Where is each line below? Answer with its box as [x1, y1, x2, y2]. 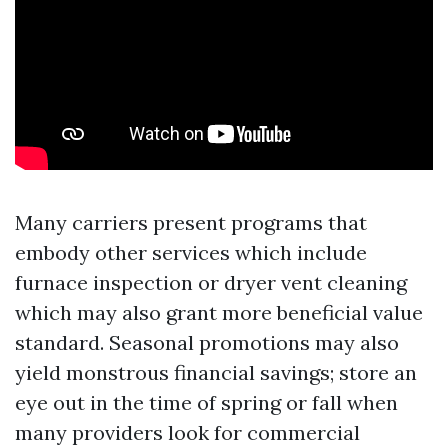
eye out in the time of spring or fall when [15, 390, 398, 416]
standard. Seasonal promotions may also [15, 330, 399, 356]
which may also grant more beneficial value [15, 300, 423, 326]
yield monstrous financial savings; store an [15, 360, 417, 386]
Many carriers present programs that [15, 210, 367, 236]
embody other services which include [15, 240, 367, 266]
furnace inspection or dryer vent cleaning [15, 270, 407, 296]
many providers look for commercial [15, 420, 360, 446]
